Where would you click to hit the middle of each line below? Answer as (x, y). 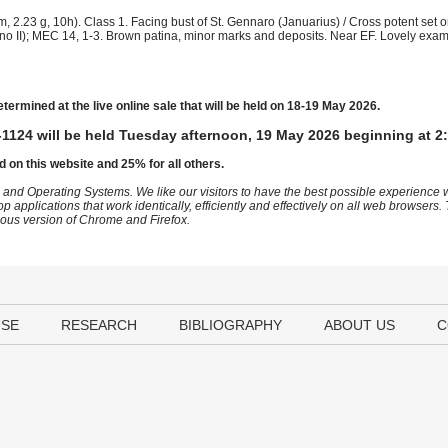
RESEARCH (99, 325)
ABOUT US (359, 325)
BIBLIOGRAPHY (230, 325)
